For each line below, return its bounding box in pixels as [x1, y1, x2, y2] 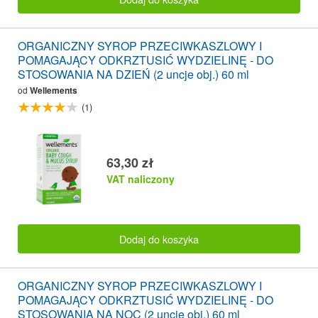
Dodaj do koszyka [119, 231, 199, 246]
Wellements [30, 84, 77, 97]
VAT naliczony [106, 172, 175, 187]
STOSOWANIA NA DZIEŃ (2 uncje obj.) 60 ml [18, 66, 249, 83]
